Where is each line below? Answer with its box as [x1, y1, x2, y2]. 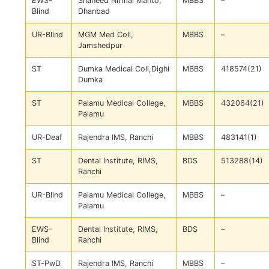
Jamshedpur [78, 41, 122, 50]
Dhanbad [78, 7, 110, 16]
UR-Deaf [32, 133, 62, 142]
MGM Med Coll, [78, 30, 133, 40]
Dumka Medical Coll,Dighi [78, 64, 169, 74]
